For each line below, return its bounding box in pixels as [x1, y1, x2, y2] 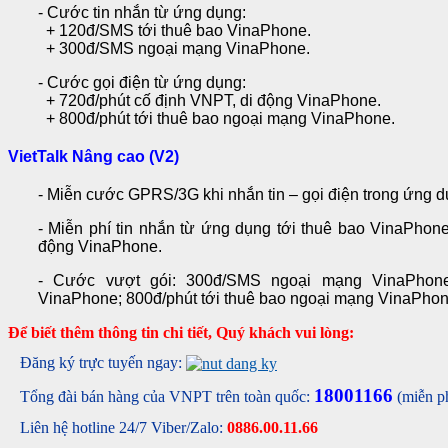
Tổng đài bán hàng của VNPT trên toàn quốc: [20, 388, 310, 406]
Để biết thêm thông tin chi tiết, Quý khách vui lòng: [8, 324, 354, 342]
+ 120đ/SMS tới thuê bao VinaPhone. [38, 22, 315, 40]
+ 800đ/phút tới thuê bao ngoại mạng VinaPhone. [38, 110, 395, 128]
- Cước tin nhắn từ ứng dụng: [38, 4, 250, 22]
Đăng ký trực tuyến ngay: [20, 354, 186, 372]
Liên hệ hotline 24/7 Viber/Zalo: [20, 419, 227, 437]
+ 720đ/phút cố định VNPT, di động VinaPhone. [38, 92, 381, 110]
